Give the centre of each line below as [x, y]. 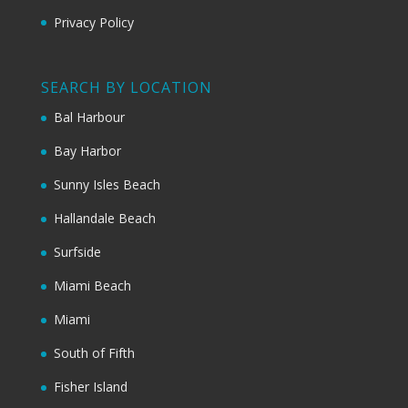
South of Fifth [94, 353]
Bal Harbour [89, 117]
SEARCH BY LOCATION [126, 88]
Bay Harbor [87, 151]
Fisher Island [90, 387]
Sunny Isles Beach [107, 185]
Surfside [77, 252]
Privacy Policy [93, 22]
